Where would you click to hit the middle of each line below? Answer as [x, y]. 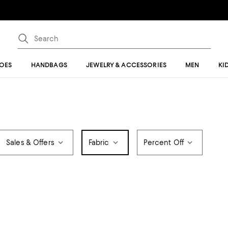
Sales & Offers [30, 142]
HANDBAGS [49, 65]
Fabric [99, 142]
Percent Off [164, 142]
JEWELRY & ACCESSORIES [126, 65]
